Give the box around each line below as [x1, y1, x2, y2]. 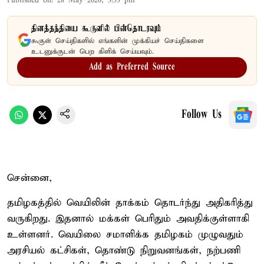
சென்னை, [7, 171, 52, 184]
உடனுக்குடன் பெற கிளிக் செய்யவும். [31, 47, 154, 56]
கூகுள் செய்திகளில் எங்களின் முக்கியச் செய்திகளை [31, 36, 204, 45]
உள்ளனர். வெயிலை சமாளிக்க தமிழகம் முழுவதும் [7, 228, 243, 241]
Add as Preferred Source [89, 62, 175, 72]
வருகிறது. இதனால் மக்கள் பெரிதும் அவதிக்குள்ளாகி [7, 212, 249, 225]
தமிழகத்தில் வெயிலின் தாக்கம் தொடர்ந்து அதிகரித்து [7, 196, 253, 209]
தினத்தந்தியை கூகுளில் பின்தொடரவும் [31, 23, 161, 34]
